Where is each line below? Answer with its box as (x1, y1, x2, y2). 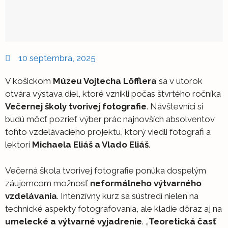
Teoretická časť (149, 216, 216, 226)
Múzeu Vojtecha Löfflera (53, 76, 157, 86)
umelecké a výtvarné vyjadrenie (5, 216, 142, 226)
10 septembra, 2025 (18, 53, 96, 63)
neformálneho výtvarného (90, 178, 202, 188)
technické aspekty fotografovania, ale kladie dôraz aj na (5, 203, 222, 214)
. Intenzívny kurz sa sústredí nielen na (57, 190, 198, 201)
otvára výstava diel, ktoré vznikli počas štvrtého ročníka (5, 89, 221, 99)
